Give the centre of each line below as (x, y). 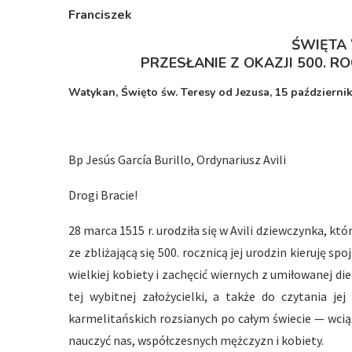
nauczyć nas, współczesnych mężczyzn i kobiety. (196, 340)
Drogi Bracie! (103, 195)
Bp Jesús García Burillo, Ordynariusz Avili (177, 159)
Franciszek (100, 15)
